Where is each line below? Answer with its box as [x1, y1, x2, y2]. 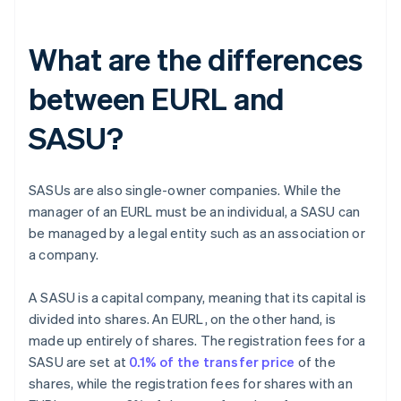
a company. [29, 245, 98, 264]
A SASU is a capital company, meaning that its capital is [29, 288, 367, 307]
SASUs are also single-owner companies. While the [29, 181, 342, 200]
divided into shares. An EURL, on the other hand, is [29, 310, 337, 328]
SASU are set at [29, 353, 130, 371]
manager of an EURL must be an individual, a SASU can [29, 202, 361, 221]
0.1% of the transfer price [129, 353, 295, 371]
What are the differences [29, 39, 363, 79]
